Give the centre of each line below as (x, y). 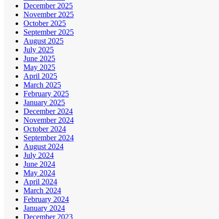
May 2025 (39, 67)
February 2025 (46, 94)
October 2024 (45, 129)
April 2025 (40, 76)
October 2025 (45, 23)
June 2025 (39, 59)
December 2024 (48, 111)
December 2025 (48, 6)
